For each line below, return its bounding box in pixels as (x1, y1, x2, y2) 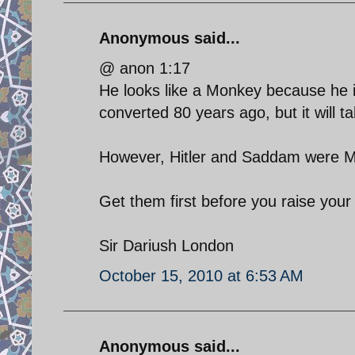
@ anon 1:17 (99, 59, 190, 77)
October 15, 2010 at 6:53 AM (99, 266, 303, 284)
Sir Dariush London (99, 236, 234, 254)
